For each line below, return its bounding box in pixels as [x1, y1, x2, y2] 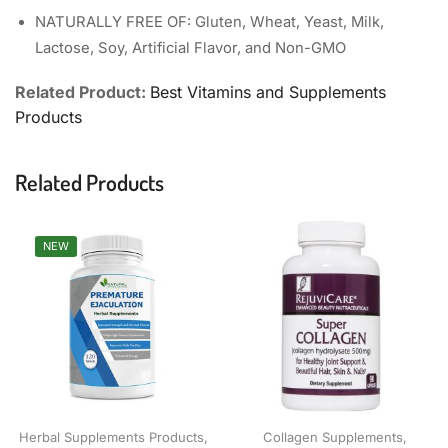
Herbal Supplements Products [18, 429, 204, 446]
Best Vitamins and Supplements [150, 82, 386, 103]
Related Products [15, 167, 164, 196]
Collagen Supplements [262, 429, 403, 446]
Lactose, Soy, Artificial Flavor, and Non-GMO [35, 39, 346, 58]
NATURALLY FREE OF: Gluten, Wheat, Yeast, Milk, [35, 13, 384, 32]
